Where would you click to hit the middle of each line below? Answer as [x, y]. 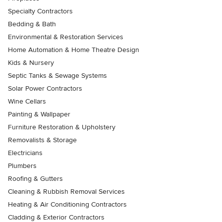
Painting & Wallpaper [39, 114]
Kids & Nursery [31, 62]
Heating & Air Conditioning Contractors [67, 204]
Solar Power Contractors [45, 88]
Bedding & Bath [32, 24]
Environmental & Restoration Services [66, 37]
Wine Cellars [27, 101]
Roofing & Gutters [35, 178]
